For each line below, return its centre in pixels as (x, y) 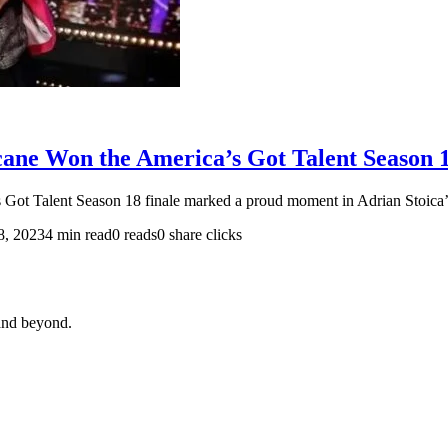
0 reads (134, 234)
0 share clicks (199, 234)
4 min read (78, 234)
